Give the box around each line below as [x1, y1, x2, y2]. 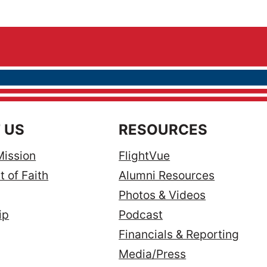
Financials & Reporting [119, 227, 240, 242]
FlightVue [119, 148, 170, 163]
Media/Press [119, 247, 187, 262]
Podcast [119, 207, 163, 222]
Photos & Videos [119, 188, 206, 203]
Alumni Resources [119, 168, 215, 183]
